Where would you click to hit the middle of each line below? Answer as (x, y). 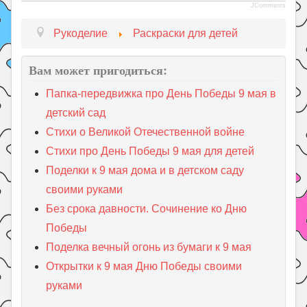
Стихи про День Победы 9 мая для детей (150, 151)
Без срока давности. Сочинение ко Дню (147, 208)
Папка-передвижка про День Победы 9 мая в (161, 93)
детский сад (76, 112)
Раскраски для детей (186, 33)
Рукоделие (81, 33)
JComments (268, 5)
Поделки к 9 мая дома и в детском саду (145, 170)
